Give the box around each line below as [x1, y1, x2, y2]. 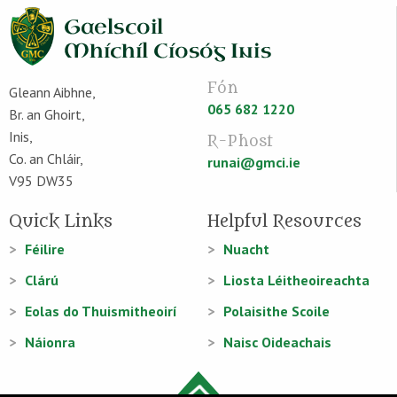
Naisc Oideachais [223, 333, 331, 351]
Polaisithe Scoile [223, 302, 330, 320]
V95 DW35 [9, 172, 74, 190]
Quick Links [9, 212, 113, 231]
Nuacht [223, 240, 269, 258]
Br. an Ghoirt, [9, 105, 85, 123]
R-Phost [206, 133, 273, 151]
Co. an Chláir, [9, 150, 83, 167]
